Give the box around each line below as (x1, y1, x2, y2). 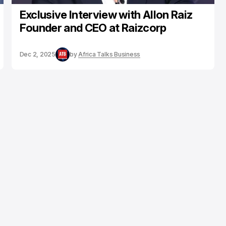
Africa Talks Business (78, 50, 141, 58)
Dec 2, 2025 (19, 50, 55, 58)
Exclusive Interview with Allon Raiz (19, 8, 193, 21)
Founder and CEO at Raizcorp (19, 21, 166, 34)
